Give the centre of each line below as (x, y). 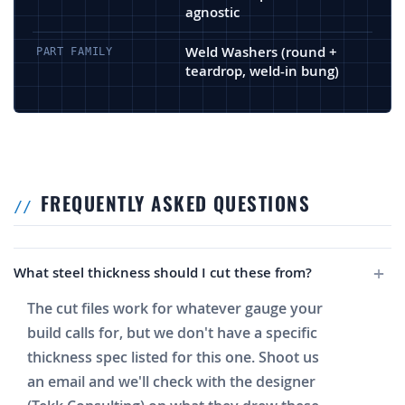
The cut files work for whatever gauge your (175, 309)
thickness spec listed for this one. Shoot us (173, 358)
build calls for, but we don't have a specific (172, 333)
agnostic (212, 13)
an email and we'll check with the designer (171, 382)
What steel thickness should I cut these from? (163, 273)
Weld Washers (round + (261, 52)
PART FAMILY (75, 52)
